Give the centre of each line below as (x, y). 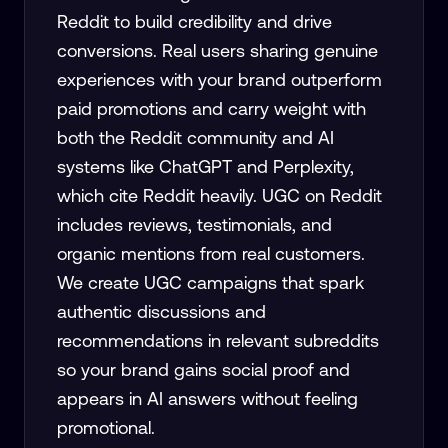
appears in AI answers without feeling (207, 401)
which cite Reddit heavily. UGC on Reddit (219, 198)
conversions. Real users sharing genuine (217, 53)
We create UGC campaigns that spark (210, 285)
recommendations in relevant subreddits (218, 343)
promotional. (106, 430)
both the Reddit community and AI (195, 140)
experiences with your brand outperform (219, 82)
